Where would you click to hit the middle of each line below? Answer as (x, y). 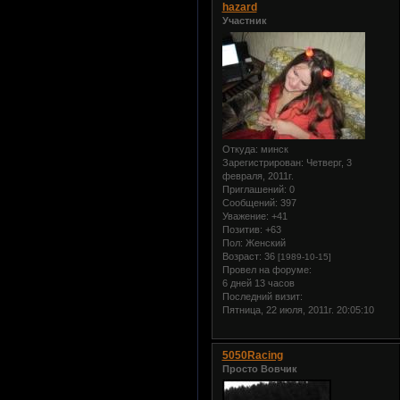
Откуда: (240, 149)
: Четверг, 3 (326, 162)
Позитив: (242, 229)
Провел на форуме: (267, 269)
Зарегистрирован (261, 162)
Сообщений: (250, 202)
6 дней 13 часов (258, 283)
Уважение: (245, 216)
